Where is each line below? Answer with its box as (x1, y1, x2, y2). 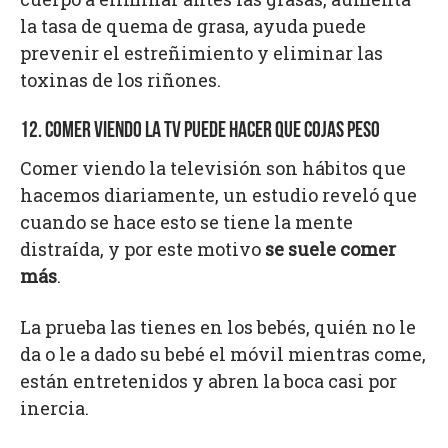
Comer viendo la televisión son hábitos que (20, 156, 406, 181)
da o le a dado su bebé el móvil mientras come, (20, 342, 426, 367)
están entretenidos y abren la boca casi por (20, 369, 397, 394)
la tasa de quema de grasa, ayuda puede (20, 14, 366, 39)
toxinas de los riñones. (20, 68, 221, 93)
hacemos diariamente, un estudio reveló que (20, 183, 417, 208)
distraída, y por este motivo (20, 237, 265, 262)
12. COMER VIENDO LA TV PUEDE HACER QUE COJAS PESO (20, 120, 380, 144)
